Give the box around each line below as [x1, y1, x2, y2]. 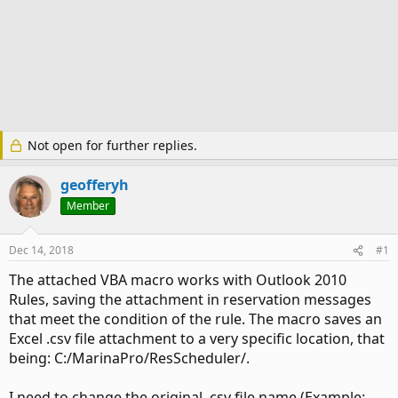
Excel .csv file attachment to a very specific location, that [9, 329, 385, 348]
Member [67, 198, 109, 213]
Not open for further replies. [24, 137, 197, 154]
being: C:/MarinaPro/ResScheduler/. [9, 348, 250, 368]
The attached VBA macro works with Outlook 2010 [9, 270, 346, 290]
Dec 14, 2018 [9, 243, 74, 258]
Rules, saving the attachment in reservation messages [9, 290, 371, 309]
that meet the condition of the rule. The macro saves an [9, 309, 382, 329]
